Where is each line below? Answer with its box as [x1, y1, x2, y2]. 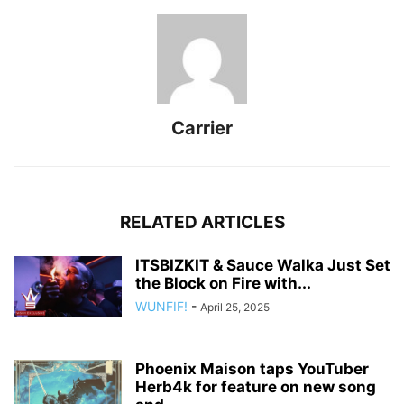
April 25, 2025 [200, 300, 270, 315]
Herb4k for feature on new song [135, 378, 376, 397]
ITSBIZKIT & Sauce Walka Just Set [135, 256, 390, 275]
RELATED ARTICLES [119, 212, 285, 234]
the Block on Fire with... [135, 274, 311, 293]
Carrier [171, 117, 233, 140]
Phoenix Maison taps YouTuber [135, 360, 369, 379]
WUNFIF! [135, 298, 188, 315]
